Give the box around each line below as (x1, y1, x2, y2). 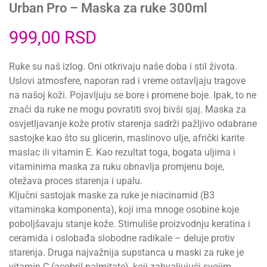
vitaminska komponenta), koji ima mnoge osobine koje (9, 203, 239, 215)
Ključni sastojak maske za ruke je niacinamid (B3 (9, 189, 215, 201)
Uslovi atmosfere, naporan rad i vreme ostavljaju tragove (9, 74, 246, 86)
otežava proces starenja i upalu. (9, 175, 142, 187)
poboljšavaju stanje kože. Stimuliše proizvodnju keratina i (9, 218, 250, 229)
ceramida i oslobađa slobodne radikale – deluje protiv (9, 232, 235, 244)
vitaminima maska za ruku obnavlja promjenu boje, (9, 160, 224, 172)
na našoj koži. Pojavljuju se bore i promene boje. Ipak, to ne (9, 89, 256, 101)
